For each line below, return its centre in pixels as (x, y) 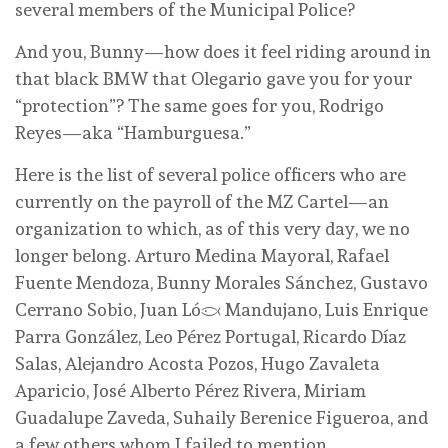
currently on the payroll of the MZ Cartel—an (202, 202)
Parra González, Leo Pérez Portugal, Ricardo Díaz (210, 337)
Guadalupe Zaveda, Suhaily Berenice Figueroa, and (221, 418)
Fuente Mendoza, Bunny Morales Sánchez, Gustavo (221, 283)
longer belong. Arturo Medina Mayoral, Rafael (202, 256)
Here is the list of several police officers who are (210, 175)
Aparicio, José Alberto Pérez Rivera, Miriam (190, 391)
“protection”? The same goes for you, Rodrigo (199, 106)
